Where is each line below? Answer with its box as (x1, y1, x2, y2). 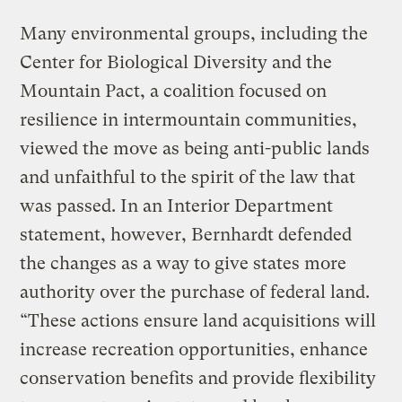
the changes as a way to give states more (20, 252, 347, 274)
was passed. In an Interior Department (20, 195, 334, 216)
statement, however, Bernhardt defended (20, 223, 353, 245)
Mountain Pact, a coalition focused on (20, 80, 328, 101)
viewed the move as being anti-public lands (20, 137, 371, 159)
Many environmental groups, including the (20, 22, 369, 44)
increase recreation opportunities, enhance (20, 338, 369, 360)
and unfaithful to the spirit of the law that (20, 166, 356, 188)
